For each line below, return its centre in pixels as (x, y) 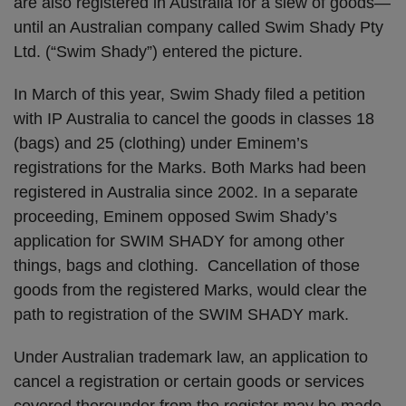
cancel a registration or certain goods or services (189, 382)
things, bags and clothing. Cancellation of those (187, 266)
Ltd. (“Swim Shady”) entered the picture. (158, 52)
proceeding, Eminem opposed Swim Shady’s (175, 217)
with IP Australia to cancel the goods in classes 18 (194, 119)
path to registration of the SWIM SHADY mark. (181, 314)
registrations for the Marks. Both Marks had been (190, 168)
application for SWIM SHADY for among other (179, 241)
